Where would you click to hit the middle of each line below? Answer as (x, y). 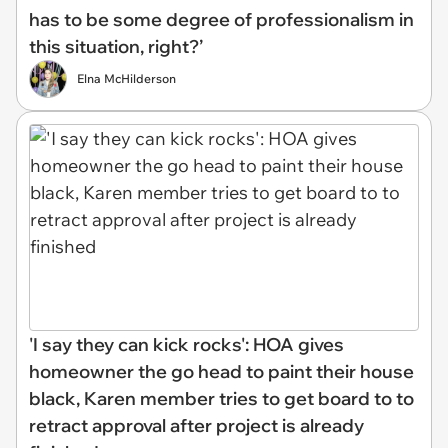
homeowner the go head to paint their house (221, 371)
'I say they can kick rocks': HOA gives (186, 344)
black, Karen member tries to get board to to (221, 398)
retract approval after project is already (196, 425)
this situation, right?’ (116, 46)
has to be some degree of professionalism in (221, 19)
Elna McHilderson (126, 78)
